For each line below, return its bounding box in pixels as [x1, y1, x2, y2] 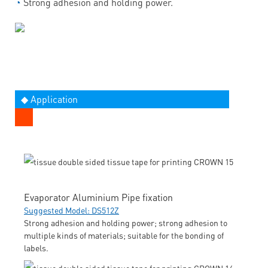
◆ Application [21, 92, 78, 105]
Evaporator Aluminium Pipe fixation [24, 190, 173, 203]
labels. [24, 242, 48, 253]
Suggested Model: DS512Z [24, 204, 119, 215]
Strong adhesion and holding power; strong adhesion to [24, 217, 227, 228]
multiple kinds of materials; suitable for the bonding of [24, 229, 224, 240]
